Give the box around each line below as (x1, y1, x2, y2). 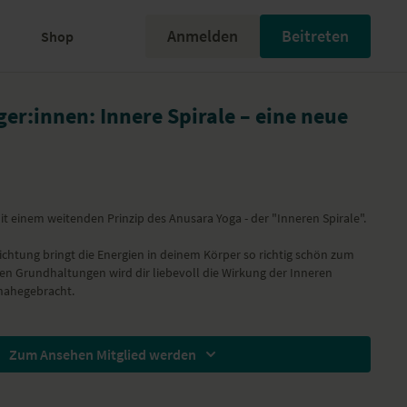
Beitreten (281, 25, 349, 46)
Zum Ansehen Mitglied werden (9, 345, 197, 363)
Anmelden (166, 25, 238, 46)
